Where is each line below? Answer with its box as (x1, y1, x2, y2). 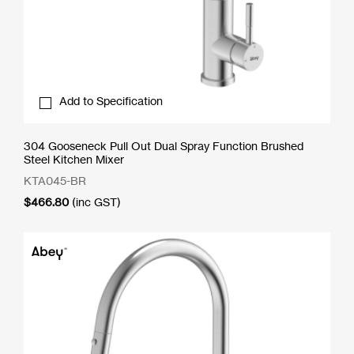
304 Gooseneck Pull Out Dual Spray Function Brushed (24, 138, 303, 153)
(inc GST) (72, 194, 121, 209)
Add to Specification (59, 93, 163, 107)
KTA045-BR (24, 173, 86, 187)
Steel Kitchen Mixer (24, 152, 124, 166)
